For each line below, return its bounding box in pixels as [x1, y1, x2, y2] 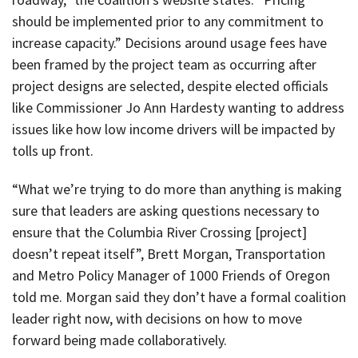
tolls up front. [12, 141, 93, 160]
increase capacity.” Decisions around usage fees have [12, 33, 327, 52]
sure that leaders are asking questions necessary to [12, 201, 320, 221]
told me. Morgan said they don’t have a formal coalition [12, 288, 346, 307]
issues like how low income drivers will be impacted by [12, 119, 335, 138]
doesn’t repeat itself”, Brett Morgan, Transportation [12, 245, 325, 264]
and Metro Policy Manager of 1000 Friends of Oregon [12, 266, 330, 285]
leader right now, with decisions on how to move [12, 309, 302, 328]
